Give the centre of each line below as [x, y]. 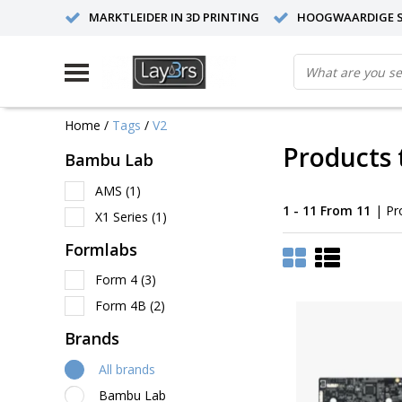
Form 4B [122, 306]
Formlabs [101, 249]
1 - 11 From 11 [327, 210]
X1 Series [123, 216]
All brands [127, 369]
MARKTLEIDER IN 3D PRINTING [174, 17]
